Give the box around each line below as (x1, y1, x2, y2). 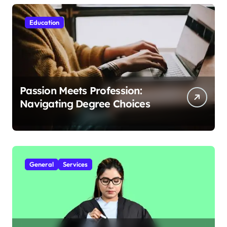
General (29, 160, 54, 168)
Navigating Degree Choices (20, 97, 150, 110)
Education (29, 18, 59, 26)
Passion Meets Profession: (20, 84, 142, 97)
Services (63, 160, 88, 168)
